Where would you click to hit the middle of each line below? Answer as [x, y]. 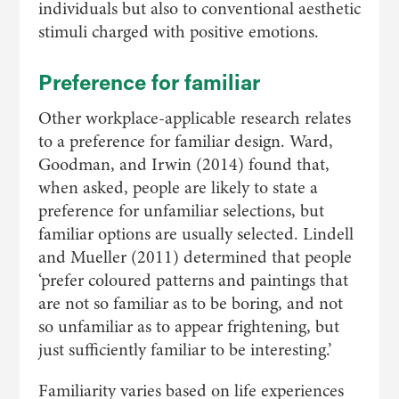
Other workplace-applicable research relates [194, 118]
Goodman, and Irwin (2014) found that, [183, 164]
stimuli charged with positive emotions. [178, 32]
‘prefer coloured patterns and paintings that [193, 280]
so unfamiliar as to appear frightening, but [188, 326]
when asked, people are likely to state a [178, 187]
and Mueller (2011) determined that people [195, 257]
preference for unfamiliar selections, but [181, 211]
